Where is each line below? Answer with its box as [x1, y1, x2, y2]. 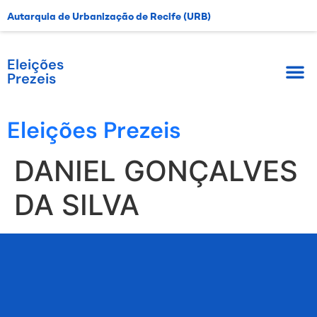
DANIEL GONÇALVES [14, 154, 298, 188]
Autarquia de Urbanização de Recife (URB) [7, 12, 211, 22]
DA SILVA [14, 188, 139, 222]
